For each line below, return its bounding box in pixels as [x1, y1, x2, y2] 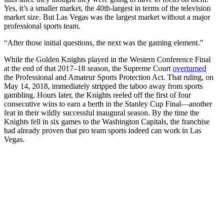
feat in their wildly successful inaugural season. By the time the [4, 109, 199, 117]
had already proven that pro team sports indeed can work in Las [4, 126, 201, 135]
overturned [173, 64, 206, 73]
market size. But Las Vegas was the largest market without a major [4, 13, 210, 22]
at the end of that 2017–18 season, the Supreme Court [4, 64, 173, 73]
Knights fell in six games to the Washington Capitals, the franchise [4, 117, 210, 126]
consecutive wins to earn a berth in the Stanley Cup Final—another [4, 100, 212, 109]
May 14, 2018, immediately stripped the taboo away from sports [4, 82, 203, 91]
